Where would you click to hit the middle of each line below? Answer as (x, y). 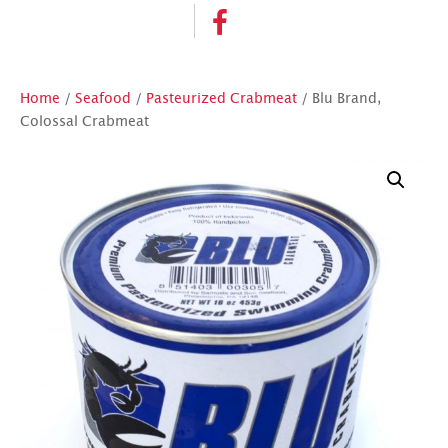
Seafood (103, 99)
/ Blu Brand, (339, 99)
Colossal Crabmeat (84, 122)
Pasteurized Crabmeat (221, 99)
